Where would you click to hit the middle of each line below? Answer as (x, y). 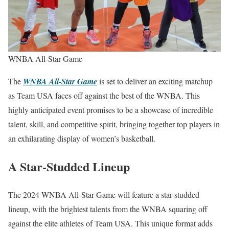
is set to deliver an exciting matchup (155, 81)
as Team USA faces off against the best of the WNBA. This (104, 95)
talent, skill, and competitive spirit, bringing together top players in (114, 124)
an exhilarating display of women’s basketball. (82, 138)
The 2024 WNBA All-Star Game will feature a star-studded (104, 194)
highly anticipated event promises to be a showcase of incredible (111, 109)
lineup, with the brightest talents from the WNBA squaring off (108, 209)
